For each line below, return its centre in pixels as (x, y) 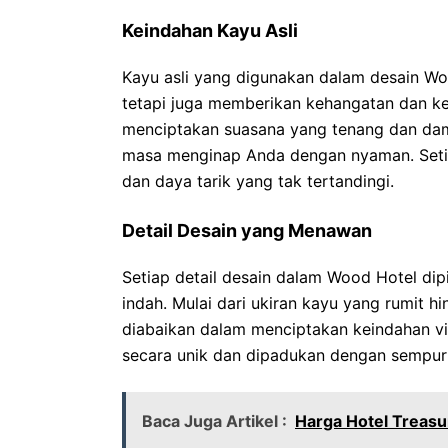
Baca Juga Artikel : (214, 421)
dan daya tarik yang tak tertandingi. (258, 181)
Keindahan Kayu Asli (210, 30)
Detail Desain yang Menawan (247, 230)
